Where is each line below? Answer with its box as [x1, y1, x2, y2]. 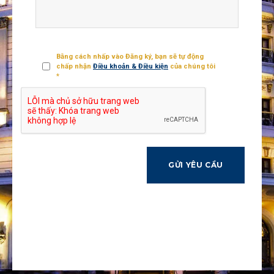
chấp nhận [56, 62, 93, 71]
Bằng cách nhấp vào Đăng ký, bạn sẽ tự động [56, 52, 204, 61]
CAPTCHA [35, 94, 68, 103]
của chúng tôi [168, 62, 215, 71]
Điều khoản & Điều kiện [93, 62, 168, 71]
